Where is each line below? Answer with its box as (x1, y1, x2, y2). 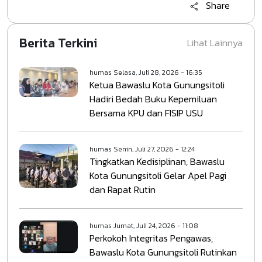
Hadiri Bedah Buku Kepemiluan (89, 91, 217, 106)
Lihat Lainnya (187, 35, 243, 50)
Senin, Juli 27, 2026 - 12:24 (113, 143, 195, 154)
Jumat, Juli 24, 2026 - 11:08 (113, 220, 198, 231)
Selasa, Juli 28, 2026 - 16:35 (113, 67, 202, 78)
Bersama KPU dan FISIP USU (89, 105, 203, 120)
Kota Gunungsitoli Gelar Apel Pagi (89, 168, 226, 182)
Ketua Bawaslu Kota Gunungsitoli (89, 77, 225, 92)
